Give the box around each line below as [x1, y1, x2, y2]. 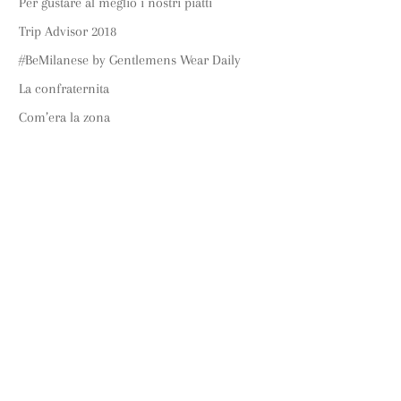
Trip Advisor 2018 [19, 23, 117, 39]
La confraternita [19, 81, 110, 97]
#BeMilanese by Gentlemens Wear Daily [19, 52, 242, 68]
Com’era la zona [19, 109, 111, 125]
